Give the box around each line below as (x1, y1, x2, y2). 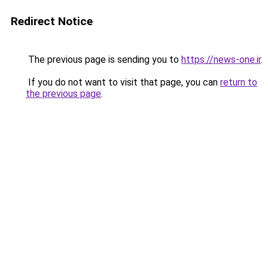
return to (220, 77, 257, 88)
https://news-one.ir (181, 54, 261, 65)
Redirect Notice (11, 14, 93, 28)
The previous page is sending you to (26, 54, 181, 65)
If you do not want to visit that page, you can (26, 77, 220, 88)
